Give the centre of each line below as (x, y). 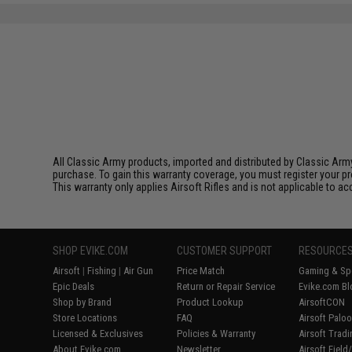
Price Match (201, 270)
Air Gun (139, 270)
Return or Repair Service (226, 286)
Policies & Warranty (216, 333)
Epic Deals (74, 286)
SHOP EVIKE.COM (91, 250)
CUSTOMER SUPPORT (225, 250)
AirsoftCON (322, 302)
